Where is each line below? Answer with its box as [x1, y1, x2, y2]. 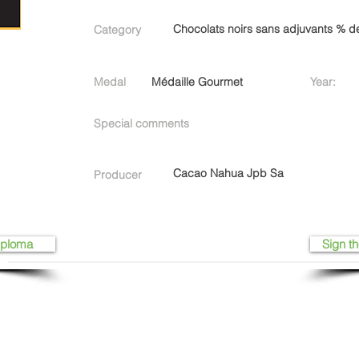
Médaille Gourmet [151, 75, 243, 89]
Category [94, 22, 141, 37]
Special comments [94, 116, 189, 131]
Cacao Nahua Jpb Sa [173, 166, 284, 180]
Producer [94, 167, 142, 182]
